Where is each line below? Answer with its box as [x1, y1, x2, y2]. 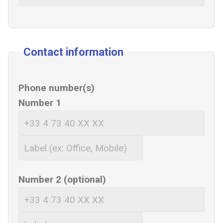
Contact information [23, 46, 123, 58]
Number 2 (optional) [18, 174, 106, 185]
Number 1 [18, 97, 61, 109]
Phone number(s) [18, 82, 95, 94]
